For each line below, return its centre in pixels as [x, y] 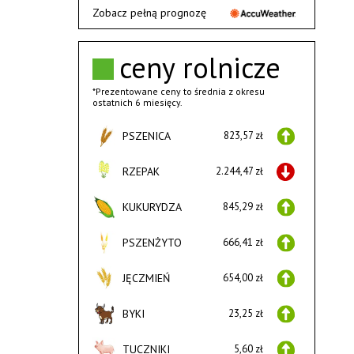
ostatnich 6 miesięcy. [137, 103]
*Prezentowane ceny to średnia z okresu [178, 92]
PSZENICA [146, 136]
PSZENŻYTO [152, 243]
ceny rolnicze [200, 68]
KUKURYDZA [152, 207]
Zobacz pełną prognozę [149, 13]
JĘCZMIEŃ [146, 279]
